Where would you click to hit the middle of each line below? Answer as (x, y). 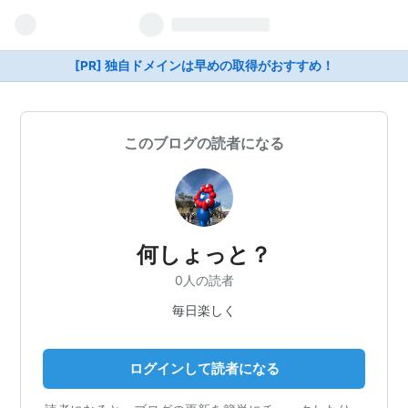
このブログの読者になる (204, 143)
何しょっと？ (204, 255)
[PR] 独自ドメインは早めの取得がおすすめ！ (204, 66)
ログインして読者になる (204, 368)
